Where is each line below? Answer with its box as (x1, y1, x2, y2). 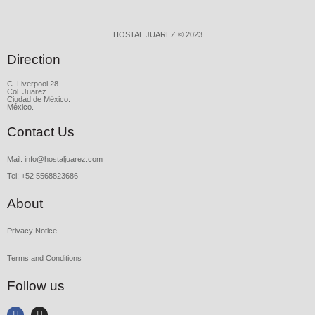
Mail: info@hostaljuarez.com (7, 155, 103, 164)
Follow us (7, 278, 65, 294)
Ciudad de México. (7, 95, 70, 104)
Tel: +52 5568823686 (7, 172, 78, 181)
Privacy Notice (7, 226, 57, 236)
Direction (7, 52, 60, 67)
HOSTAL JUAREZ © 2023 (112, 30, 202, 39)
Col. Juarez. (7, 87, 49, 96)
